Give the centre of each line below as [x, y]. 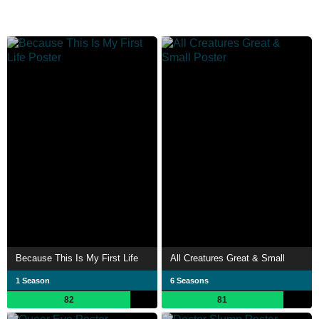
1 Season [33, 281]
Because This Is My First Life [77, 258]
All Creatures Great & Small [228, 258]
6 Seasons [189, 281]
